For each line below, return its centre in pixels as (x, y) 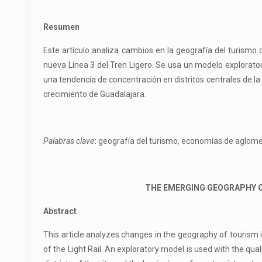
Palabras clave (69, 141)
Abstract (60, 211)
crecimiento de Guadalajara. (95, 94)
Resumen (62, 27)
